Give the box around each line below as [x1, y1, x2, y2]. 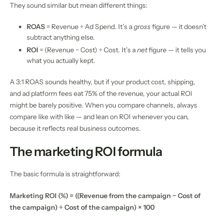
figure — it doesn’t [151, 22, 206, 31]
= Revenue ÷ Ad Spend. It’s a [45, 22, 134, 31]
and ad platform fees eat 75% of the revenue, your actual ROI [10, 89, 192, 98]
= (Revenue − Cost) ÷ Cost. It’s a [38, 45, 137, 54]
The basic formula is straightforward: [10, 169, 121, 178]
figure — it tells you [147, 45, 206, 54]
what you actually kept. [27, 56, 95, 65]
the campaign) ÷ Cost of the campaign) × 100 [10, 202, 155, 212]
